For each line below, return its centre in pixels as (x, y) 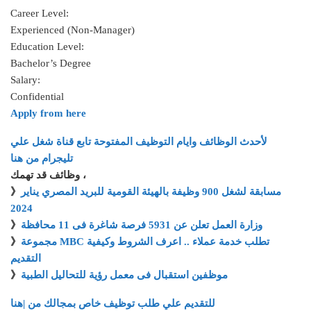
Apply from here (48, 113)
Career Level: (40, 13)
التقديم (26, 258)
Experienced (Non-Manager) (73, 30)
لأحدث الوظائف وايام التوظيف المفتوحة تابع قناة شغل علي (139, 142)
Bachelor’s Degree (51, 63)
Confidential (37, 96)
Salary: (25, 80)
